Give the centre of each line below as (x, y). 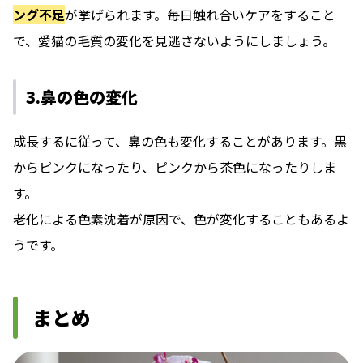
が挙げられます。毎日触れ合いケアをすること (200, 15)
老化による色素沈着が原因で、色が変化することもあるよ (181, 219)
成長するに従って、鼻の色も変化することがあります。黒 (180, 141)
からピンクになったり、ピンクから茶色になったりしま (175, 167)
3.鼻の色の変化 (82, 97)
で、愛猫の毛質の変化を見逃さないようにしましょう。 (174, 41)
